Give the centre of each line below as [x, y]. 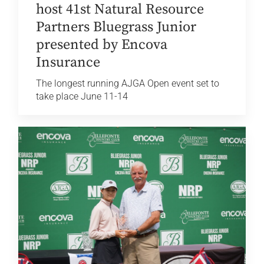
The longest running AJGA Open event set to [128, 84]
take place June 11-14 [82, 97]
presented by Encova [102, 45]
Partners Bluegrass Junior [116, 27]
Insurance [68, 63]
